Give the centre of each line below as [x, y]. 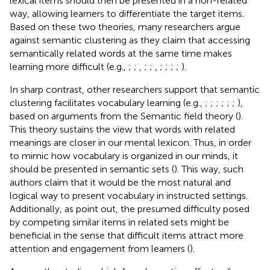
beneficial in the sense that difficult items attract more [127, 235]
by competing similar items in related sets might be [119, 222]
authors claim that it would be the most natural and [120, 182]
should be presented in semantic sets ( [92, 169]
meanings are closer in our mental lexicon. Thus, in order [130, 142]
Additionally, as [43, 209]
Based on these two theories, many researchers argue [125, 27]
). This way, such [209, 169]
